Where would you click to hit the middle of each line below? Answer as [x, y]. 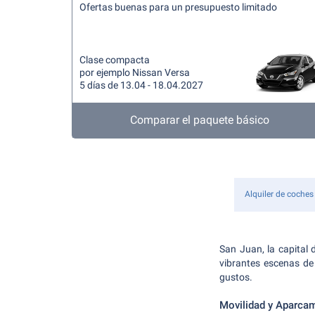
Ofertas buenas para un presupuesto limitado [178, 7]
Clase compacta [115, 60]
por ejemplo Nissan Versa [135, 72]
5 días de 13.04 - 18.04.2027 [141, 85]
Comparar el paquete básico [199, 120]
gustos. [236, 277]
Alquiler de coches [279, 194]
